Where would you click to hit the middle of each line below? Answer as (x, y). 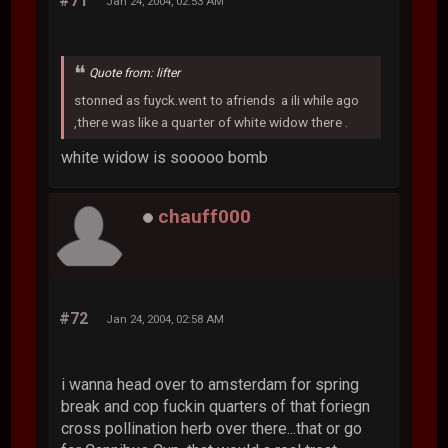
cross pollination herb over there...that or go (212, 429)
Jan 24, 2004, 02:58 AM (165, 319)
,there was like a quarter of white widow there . (211, 122)
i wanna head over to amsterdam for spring (210, 385)
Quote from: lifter (135, 73)
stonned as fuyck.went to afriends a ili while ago (217, 100)
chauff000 (205, 217)
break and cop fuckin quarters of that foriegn (216, 407)
